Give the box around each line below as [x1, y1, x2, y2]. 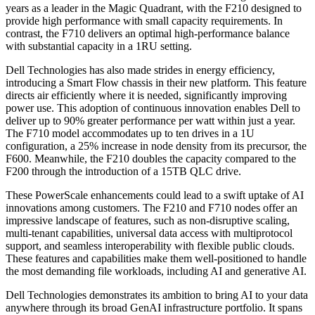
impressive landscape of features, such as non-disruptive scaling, [6, 214, 290, 227]
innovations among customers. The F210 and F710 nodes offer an [6, 202, 297, 214]
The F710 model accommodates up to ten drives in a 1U [6, 127, 255, 140]
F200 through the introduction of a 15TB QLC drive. [6, 165, 241, 178]
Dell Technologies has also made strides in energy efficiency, [6, 64, 275, 77]
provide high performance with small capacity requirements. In [6, 15, 283, 27]
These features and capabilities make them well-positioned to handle [6, 252, 307, 265]
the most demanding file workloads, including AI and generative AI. [6, 265, 307, 278]
